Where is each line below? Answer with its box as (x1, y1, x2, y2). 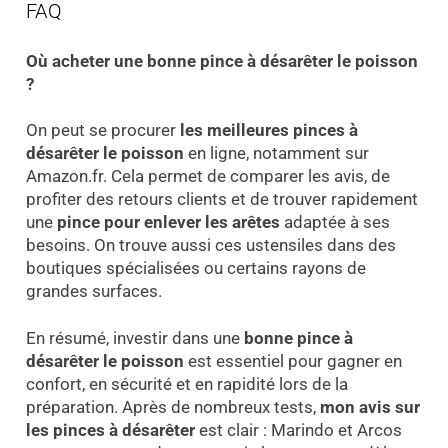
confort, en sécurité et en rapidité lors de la (25, 374, 348, 395)
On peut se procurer (25, 120, 180, 141)
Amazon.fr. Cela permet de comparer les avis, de (25, 166, 390, 187)
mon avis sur (319, 397, 420, 418)
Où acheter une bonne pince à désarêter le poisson (25, 51, 418, 72)
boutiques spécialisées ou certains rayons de (25, 258, 366, 279)
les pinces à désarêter (25, 420, 195, 441)
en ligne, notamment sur (183, 143, 369, 164)
